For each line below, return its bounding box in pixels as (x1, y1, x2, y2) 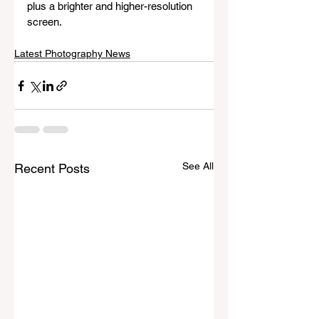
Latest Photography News (14, 48, 130, 60)
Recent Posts (14, 161, 90, 177)
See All (182, 160, 214, 172)
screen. (27, 16, 64, 28)
